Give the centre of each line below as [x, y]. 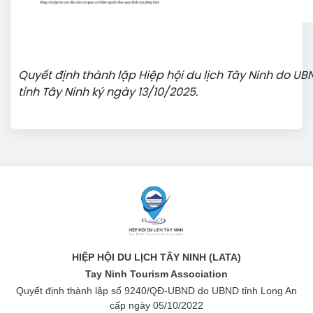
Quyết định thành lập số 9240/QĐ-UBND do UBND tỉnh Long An [156, 291]
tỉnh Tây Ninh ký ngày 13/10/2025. [108, 92]
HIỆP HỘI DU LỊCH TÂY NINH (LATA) [156, 257]
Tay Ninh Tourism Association [156, 274]
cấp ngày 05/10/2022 [156, 306]
